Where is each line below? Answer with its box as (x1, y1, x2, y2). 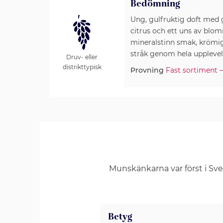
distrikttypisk (62, 63, 102, 71)
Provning (130, 66, 164, 75)
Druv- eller (66, 53, 98, 61)
